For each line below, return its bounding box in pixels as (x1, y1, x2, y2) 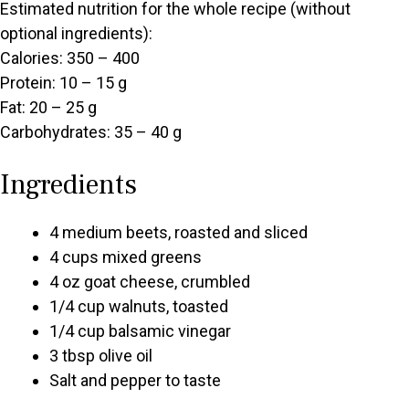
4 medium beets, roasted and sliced (49, 223, 308, 243)
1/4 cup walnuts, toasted (49, 297, 228, 317)
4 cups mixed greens (49, 247, 202, 267)
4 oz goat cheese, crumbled (49, 272, 250, 292)
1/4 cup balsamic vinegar (49, 321, 231, 341)
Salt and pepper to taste (49, 371, 221, 391)
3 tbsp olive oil (49, 346, 152, 366)
